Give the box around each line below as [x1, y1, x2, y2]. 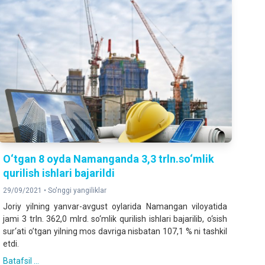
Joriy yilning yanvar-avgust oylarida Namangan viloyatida [3, 201, 227, 211]
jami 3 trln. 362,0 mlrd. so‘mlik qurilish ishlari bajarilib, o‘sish [3, 214, 227, 224]
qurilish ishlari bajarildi [3, 166, 115, 179]
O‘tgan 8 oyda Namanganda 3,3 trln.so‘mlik [3, 152, 215, 165]
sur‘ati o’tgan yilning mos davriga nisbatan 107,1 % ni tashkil [3, 226, 227, 236]
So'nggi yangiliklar [48, 186, 107, 195]
